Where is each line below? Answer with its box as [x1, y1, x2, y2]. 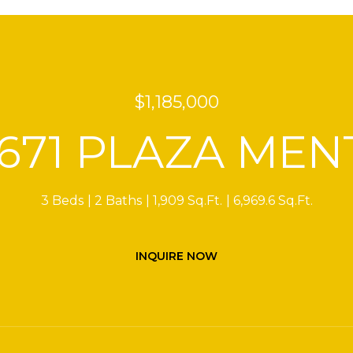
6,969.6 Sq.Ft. [232, 193, 313, 208]
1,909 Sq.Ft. [152, 193, 222, 208]
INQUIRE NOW [136, 249, 217, 263]
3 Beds [40, 193, 84, 208]
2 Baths [94, 193, 142, 208]
